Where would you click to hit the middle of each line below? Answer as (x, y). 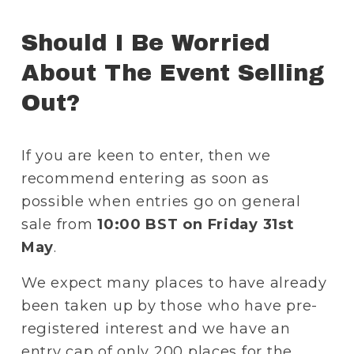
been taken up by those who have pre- (169, 306)
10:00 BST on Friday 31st (196, 224)
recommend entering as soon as (145, 179)
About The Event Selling (172, 73)
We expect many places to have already (174, 283)
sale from (59, 224)
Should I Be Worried (145, 43)
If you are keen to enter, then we (146, 156)
